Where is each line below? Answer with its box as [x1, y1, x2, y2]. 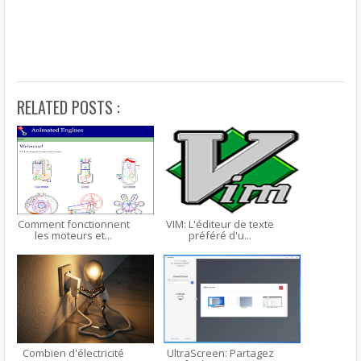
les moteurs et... [35, 228, 112, 243]
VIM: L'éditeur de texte [166, 217, 274, 232]
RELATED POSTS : [17, 95, 120, 120]
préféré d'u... [189, 228, 251, 243]
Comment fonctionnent [17, 217, 130, 232]
